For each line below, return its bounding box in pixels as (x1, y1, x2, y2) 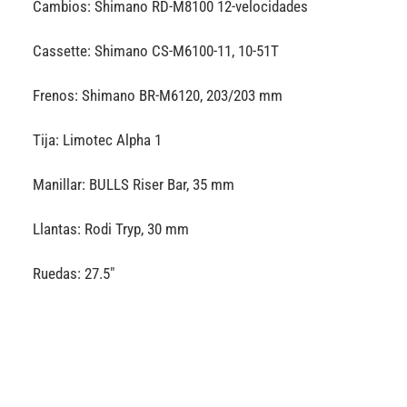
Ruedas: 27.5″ (33, 264, 115, 283)
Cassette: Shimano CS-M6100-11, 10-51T (33, 41, 280, 60)
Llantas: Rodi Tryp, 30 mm (33, 220, 190, 239)
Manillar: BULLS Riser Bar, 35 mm (33, 175, 235, 194)
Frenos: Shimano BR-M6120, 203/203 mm (33, 85, 283, 104)
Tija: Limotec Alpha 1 (33, 130, 163, 149)
